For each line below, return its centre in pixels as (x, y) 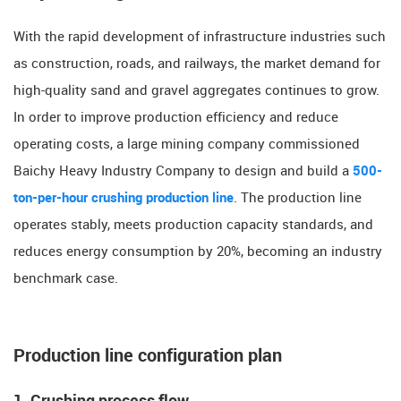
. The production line (298, 198)
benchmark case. (66, 279)
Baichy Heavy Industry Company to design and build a (183, 171)
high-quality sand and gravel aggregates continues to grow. (196, 91)
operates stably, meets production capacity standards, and (193, 225)
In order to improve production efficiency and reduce (176, 118)
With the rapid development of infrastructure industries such (200, 37)
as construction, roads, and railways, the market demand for (197, 64)
